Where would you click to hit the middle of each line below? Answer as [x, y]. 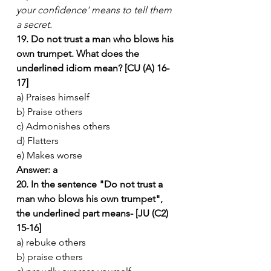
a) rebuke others [51, 242]
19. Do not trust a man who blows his [96, 39]
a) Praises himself [53, 97]
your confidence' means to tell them [95, 10]
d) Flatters [38, 140]
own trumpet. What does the [79, 53]
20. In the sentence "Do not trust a [91, 184]
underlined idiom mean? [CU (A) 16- [93, 68]
